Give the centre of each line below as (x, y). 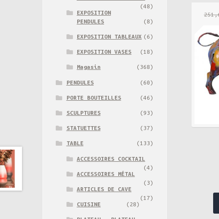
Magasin (88, 67)
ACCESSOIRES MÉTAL (106, 174)
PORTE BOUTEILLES (94, 97)
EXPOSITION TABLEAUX (109, 37)
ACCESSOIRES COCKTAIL (111, 158)
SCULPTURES (83, 113)
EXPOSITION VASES (104, 52)
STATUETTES (83, 128)
